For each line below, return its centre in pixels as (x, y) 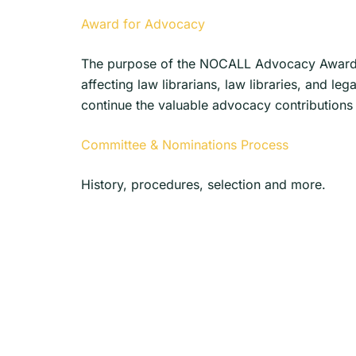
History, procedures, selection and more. (203, 184)
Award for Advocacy (143, 23)
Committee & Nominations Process (185, 144)
